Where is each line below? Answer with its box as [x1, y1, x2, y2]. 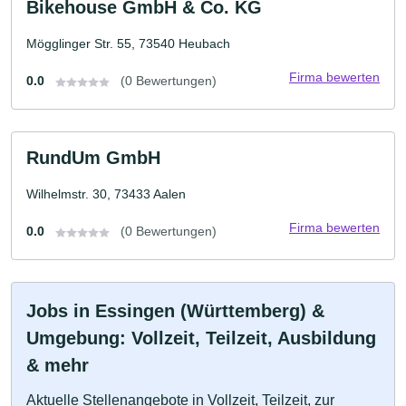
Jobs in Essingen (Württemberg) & [26, 301, 324, 321]
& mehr [26, 355, 89, 375]
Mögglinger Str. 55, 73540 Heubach [26, 36, 230, 51]
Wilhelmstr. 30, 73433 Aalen [26, 187, 186, 201]
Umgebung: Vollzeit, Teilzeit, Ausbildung [26, 328, 376, 348]
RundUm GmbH [26, 148, 160, 168]
